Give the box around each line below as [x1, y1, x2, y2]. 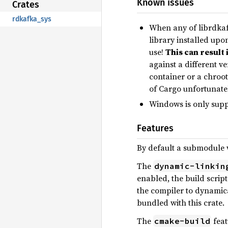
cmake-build [154, 215, 210, 226]
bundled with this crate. [137, 196, 224, 208]
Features [137, 122, 174, 134]
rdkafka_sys [12, 14, 51, 23]
